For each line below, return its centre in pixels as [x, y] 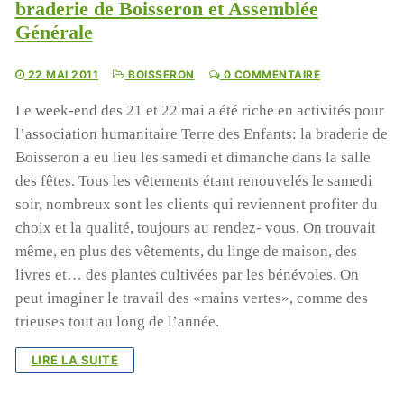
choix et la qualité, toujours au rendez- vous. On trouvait [195, 228]
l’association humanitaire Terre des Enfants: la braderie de [201, 134]
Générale [54, 32]
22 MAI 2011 [63, 75]
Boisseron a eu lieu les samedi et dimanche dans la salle [193, 158]
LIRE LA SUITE [75, 360]
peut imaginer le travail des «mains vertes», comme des [191, 298]
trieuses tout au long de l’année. [117, 322]
